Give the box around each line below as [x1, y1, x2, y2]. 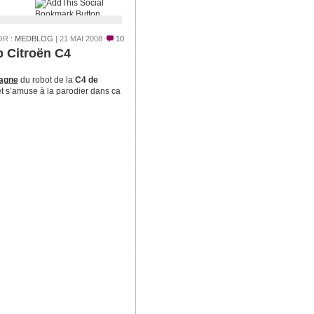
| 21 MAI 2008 [53, 34, 102, 43]
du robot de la [18, 75, 75, 85]
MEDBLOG [14, 34, 53, 43]
